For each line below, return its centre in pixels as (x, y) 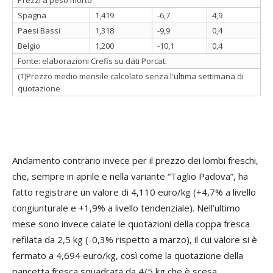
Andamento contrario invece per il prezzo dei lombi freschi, (135, 160)
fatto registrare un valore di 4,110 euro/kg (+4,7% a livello (134, 192)
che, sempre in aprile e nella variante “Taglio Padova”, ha (130, 176)
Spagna (32, 15)
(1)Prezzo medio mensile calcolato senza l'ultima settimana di (131, 76)
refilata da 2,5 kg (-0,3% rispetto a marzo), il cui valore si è (135, 239)
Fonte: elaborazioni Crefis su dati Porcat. (92, 61)
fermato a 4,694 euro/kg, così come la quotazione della (128, 255)
